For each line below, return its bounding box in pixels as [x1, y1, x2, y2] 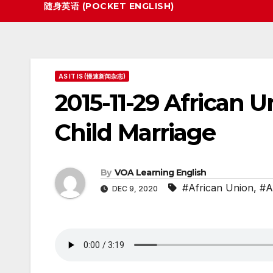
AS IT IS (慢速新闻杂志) [58, 73, 126, 80]
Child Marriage [55, 118, 216, 147]
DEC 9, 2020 [110, 184, 160, 194]
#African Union [182, 182, 253, 194]
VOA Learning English [114, 167, 207, 179]
